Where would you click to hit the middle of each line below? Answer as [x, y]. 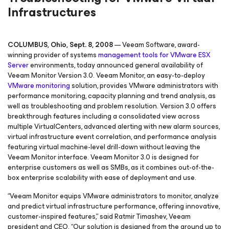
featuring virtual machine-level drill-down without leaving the [104, 147]
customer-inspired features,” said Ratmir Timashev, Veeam [99, 216]
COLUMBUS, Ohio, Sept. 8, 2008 [61, 45]
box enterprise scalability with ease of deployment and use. [102, 178]
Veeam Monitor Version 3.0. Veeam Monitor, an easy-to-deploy [106, 75]
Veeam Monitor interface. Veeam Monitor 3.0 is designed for [103, 157]
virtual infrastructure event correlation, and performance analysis [112, 137]
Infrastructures [52, 12]
